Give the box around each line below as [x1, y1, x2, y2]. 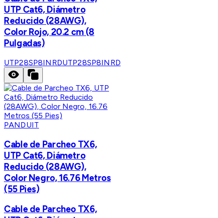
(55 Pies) [4, 183, 39, 195]
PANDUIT [4, 120, 39, 129]
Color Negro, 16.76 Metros [4, 172, 111, 183]
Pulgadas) [4, 37, 45, 49]
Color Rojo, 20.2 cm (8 [4, 26, 94, 38]
